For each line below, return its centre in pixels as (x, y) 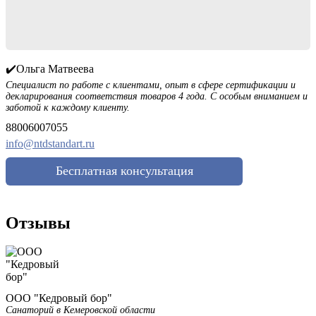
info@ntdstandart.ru (50, 144)
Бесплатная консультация (124, 171)
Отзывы (38, 223)
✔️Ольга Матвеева (50, 69)
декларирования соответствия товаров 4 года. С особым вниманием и (157, 97)
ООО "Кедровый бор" (59, 298)
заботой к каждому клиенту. (68, 108)
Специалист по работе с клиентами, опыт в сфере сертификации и (151, 85)
